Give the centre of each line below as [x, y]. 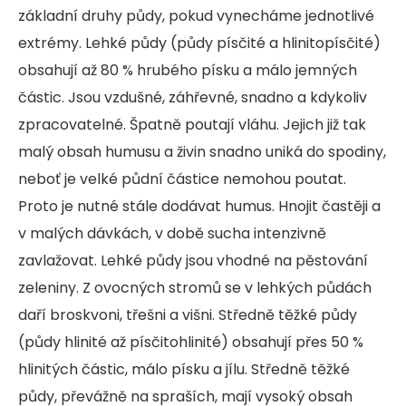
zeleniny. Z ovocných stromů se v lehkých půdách [195, 287]
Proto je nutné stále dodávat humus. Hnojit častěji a [199, 206]
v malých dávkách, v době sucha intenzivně [172, 233]
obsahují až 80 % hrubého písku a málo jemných [188, 70]
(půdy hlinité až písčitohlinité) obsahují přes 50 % [191, 342]
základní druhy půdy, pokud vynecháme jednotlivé [196, 15]
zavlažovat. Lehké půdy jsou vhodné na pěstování [193, 260]
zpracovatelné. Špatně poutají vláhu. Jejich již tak [192, 124]
